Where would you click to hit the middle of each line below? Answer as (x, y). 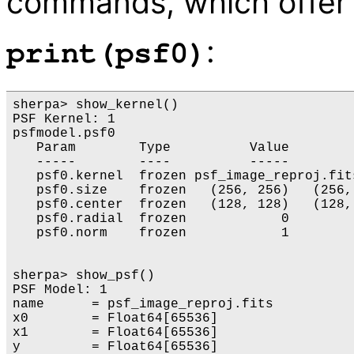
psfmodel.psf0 (64, 134)
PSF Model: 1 (60, 290)
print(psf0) (106, 54)
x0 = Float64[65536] (115, 319)
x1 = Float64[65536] (115, 333)
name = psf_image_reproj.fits (143, 305)
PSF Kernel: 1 (64, 120)
